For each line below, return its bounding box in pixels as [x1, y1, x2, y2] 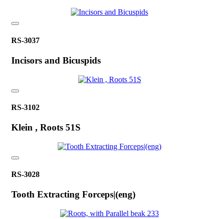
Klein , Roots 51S [11, 122, 81, 133]
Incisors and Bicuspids [11, 55, 101, 66]
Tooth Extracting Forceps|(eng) [11, 189, 135, 200]
